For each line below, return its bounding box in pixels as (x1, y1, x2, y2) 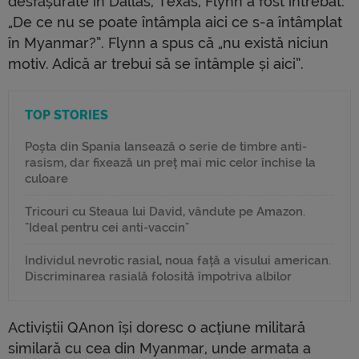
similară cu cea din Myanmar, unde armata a (8, 339, 311, 357)
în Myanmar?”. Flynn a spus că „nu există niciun (8, 34, 329, 51)
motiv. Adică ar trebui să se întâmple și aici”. (8, 54, 304, 72)
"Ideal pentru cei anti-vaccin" (25, 220, 189, 235)
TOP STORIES (25, 107, 108, 123)
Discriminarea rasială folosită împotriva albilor (25, 268, 292, 284)
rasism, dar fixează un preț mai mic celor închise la (25, 155, 316, 170)
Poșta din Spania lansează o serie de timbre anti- (25, 139, 307, 154)
